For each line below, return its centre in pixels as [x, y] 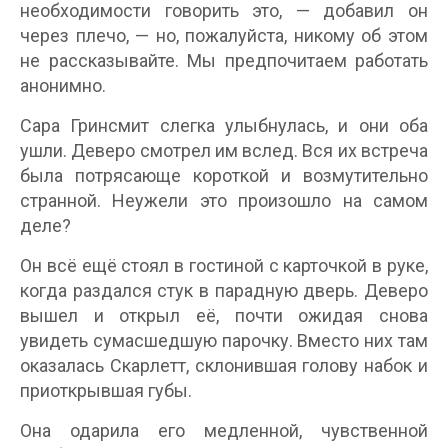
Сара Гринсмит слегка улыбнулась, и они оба [224, 125]
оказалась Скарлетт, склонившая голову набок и [224, 365]
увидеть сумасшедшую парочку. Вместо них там [224, 340]
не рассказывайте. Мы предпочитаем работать [224, 60]
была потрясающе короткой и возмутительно [224, 175]
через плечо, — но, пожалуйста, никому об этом [224, 35]
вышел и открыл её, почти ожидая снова [224, 315]
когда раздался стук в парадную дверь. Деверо [224, 290]
